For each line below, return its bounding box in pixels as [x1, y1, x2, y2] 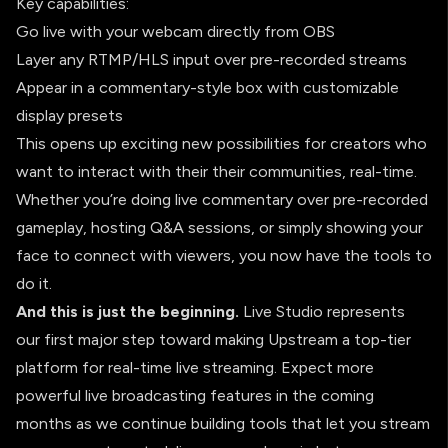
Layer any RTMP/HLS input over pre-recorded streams [16, 49, 407, 69]
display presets [16, 105, 123, 125]
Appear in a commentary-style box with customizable [16, 77, 399, 97]
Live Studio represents [239, 301, 405, 321]
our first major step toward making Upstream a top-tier [16, 329, 411, 349]
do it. [16, 273, 52, 293]
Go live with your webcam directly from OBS [16, 21, 335, 41]
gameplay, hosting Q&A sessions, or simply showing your [16, 217, 423, 237]
